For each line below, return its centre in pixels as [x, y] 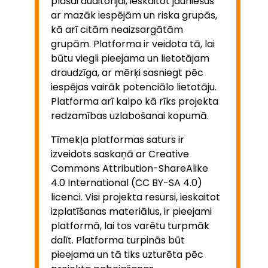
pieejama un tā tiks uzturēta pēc [127, 254]
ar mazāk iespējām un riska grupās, [134, 15]
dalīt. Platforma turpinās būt [118, 240]
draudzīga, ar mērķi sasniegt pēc [127, 72]
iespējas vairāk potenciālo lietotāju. [134, 87]
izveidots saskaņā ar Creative [120, 154]
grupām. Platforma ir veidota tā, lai [133, 44]
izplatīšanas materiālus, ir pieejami [131, 211]
